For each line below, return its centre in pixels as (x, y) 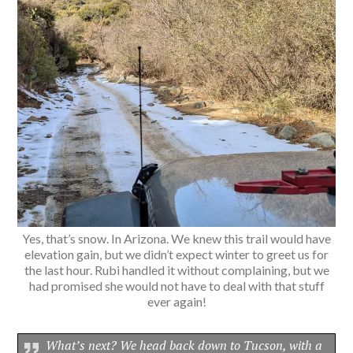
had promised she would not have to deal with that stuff (176, 285)
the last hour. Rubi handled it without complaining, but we (176, 269)
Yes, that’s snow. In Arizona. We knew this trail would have (176, 238)
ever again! (176, 301)
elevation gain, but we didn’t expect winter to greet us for (176, 254)
